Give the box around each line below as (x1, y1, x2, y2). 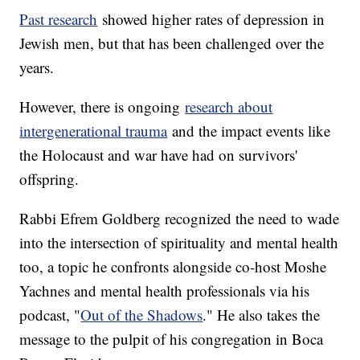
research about (185, 96, 273, 117)
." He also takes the (202, 304, 321, 325)
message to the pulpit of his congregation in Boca (19, 328, 324, 349)
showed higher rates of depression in (97, 8, 325, 29)
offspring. (19, 168, 80, 189)
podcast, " (19, 304, 81, 325)
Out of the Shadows (80, 304, 203, 325)
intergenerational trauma (19, 120, 168, 141)
